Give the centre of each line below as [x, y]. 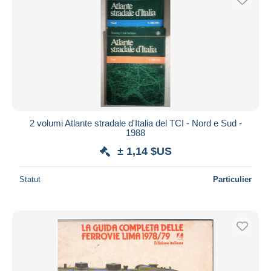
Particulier [232, 179]
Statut [30, 179]
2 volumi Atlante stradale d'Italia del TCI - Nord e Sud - [135, 123]
